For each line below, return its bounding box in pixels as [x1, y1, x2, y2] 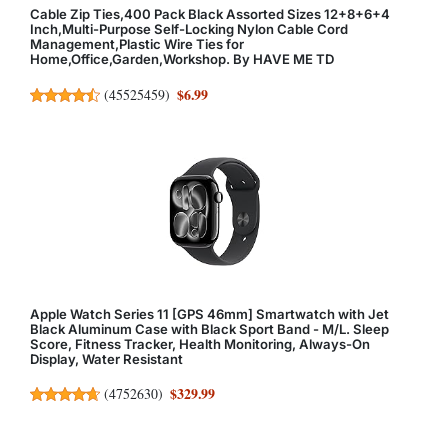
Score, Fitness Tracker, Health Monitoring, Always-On [30, 335, 370, 352]
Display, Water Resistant [30, 350, 183, 367]
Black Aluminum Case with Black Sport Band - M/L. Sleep [30, 320, 389, 337]
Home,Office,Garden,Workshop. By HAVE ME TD [30, 51, 334, 68]
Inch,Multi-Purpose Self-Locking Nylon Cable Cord [30, 21, 348, 38]
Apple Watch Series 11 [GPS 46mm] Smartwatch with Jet [30, 305, 389, 322]
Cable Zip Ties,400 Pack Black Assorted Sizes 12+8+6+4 [30, 6, 390, 23]
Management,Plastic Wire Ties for [30, 36, 244, 53]
